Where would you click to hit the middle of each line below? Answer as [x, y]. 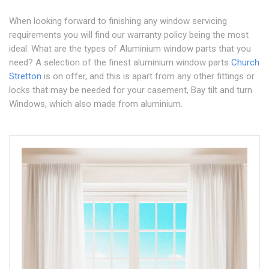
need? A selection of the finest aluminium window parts [120, 62]
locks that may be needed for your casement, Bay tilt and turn [131, 90]
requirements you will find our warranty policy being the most [129, 35]
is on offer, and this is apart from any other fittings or [148, 76]
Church [245, 62]
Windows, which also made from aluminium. [96, 104]
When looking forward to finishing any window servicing [118, 21]
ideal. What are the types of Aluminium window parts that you [130, 49]
